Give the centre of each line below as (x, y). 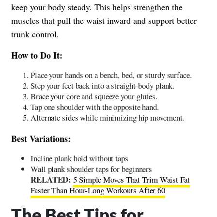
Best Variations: (41, 139)
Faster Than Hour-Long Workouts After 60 (98, 190)
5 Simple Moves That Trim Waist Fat (132, 180)
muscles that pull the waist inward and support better (104, 21)
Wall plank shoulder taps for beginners (92, 169)
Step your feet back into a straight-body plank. (103, 86)
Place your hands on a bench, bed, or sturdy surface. (111, 75)
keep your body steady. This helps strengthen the (97, 7)
